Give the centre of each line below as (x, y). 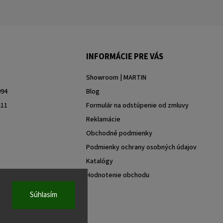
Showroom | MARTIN (116, 77)
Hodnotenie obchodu (118, 175)
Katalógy (100, 161)
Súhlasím (44, 195)
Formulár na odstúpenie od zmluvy (138, 105)
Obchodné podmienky (119, 133)
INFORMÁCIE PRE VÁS (125, 56)
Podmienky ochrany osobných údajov (142, 147)
